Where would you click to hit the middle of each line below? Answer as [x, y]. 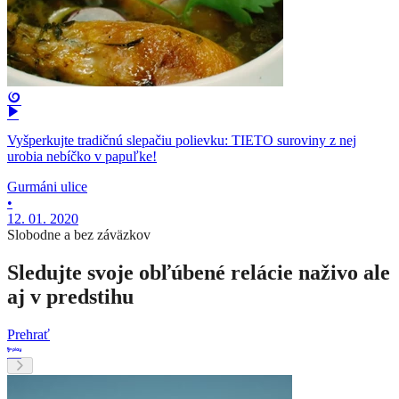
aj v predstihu [70, 296]
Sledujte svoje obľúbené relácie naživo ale [199, 272]
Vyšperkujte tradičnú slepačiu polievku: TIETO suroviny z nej [182, 140]
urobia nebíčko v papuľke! [82, 156]
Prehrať [28, 334]
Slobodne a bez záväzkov [79, 234]
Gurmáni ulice [47, 186]
